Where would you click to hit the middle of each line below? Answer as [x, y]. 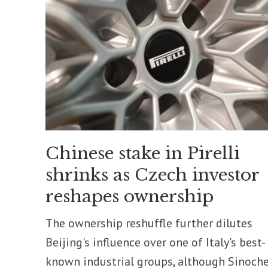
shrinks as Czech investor [152, 175]
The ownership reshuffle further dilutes [149, 223]
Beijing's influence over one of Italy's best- [155, 243]
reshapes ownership [129, 197]
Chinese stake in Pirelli [142, 154]
